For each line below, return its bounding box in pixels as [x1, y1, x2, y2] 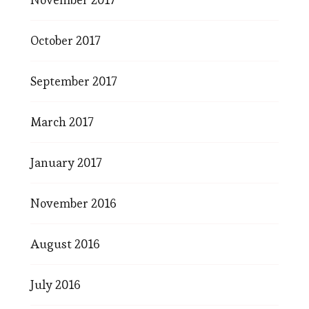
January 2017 [30, 154, 101, 170]
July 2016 [30, 277, 81, 292]
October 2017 [30, 32, 100, 48]
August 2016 [30, 236, 100, 252]
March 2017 [30, 114, 93, 130]
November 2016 [30, 195, 117, 211]
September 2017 [30, 73, 117, 89]
